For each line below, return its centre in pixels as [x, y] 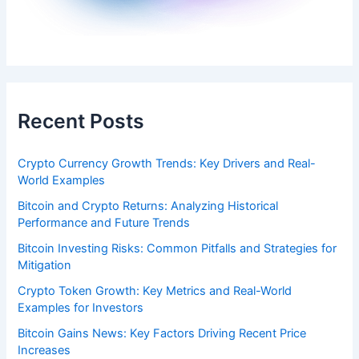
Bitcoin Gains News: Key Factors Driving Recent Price [162, 334]
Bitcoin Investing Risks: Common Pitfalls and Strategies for [177, 249]
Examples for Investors [81, 308]
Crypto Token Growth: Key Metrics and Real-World [155, 291]
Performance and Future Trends [104, 223]
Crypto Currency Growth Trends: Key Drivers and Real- [167, 164]
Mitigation [45, 266]
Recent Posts [81, 121]
